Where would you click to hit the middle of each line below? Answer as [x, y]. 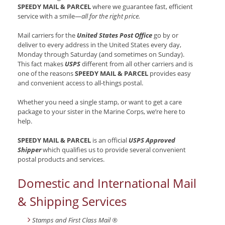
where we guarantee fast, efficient [142, 7]
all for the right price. [111, 16]
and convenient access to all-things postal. [80, 83]
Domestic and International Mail [107, 183]
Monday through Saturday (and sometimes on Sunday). [101, 54]
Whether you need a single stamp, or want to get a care [100, 102]
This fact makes [41, 64]
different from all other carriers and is [137, 64]
